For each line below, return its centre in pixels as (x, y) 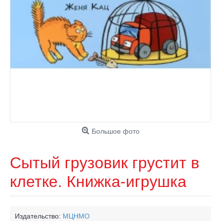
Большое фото (115, 131)
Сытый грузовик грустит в (105, 163)
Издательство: (39, 216)
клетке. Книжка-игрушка (98, 182)
